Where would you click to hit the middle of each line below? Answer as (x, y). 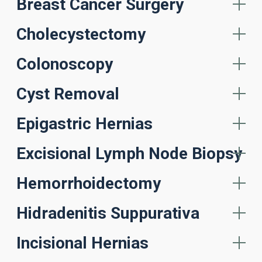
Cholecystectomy (81, 34)
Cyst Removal (68, 94)
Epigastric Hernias (85, 124)
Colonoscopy (65, 64)
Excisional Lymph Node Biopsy (129, 154)
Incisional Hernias (82, 243)
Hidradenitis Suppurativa (108, 213)
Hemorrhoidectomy (89, 183)
